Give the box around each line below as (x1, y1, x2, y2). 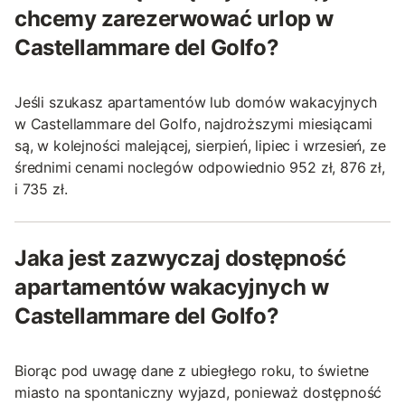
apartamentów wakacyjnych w (14, 274, 329, 301)
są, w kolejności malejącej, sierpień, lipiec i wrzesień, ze (14, 137, 386, 155)
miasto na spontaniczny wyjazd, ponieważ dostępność (14, 383, 382, 402)
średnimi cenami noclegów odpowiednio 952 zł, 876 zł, (14, 158, 385, 177)
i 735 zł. (14, 180, 68, 199)
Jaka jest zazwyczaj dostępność (14, 245, 346, 272)
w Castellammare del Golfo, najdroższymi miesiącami (14, 115, 373, 134)
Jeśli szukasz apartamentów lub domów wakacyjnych (14, 93, 377, 112)
